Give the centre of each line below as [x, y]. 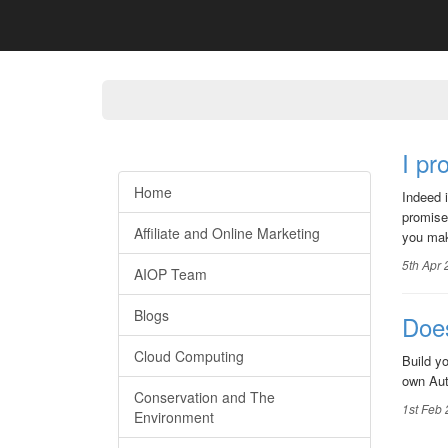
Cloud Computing [189, 356]
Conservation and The [204, 397]
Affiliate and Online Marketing [227, 233]
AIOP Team [170, 274]
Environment [174, 417]
